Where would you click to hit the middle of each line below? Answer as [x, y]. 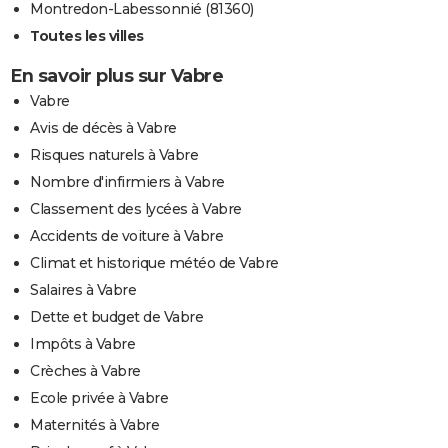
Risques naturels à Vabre [114, 155]
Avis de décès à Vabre [103, 128]
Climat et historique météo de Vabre [154, 263]
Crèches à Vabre [85, 371]
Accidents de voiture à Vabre [126, 236]
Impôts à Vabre [82, 344]
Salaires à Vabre [83, 290]
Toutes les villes [87, 36]
